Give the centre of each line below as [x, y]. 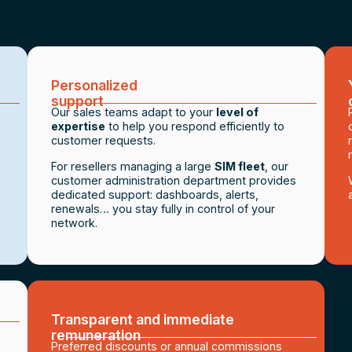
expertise [79, 126]
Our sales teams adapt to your [134, 112]
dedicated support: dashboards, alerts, [155, 194]
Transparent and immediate [143, 320]
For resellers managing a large [133, 166]
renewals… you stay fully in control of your [163, 208]
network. [75, 222]
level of [238, 112]
